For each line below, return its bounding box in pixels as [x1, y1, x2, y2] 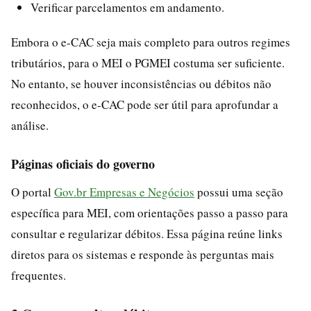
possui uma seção [194, 183, 283, 200]
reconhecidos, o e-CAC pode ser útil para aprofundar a [11, 96, 278, 112]
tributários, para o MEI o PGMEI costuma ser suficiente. [11, 54, 285, 71]
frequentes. [11, 267, 66, 283]
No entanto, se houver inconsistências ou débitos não [11, 75, 271, 92]
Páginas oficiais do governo [11, 154, 155, 173]
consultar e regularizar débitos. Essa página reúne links [11, 225, 283, 242]
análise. [11, 117, 49, 133]
